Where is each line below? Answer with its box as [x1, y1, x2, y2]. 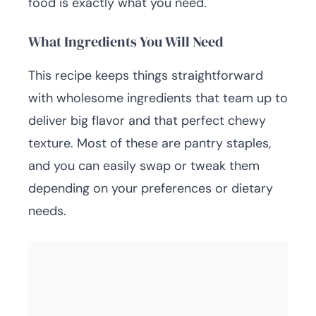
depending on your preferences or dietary [28, 180, 273, 197]
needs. [28, 202, 66, 219]
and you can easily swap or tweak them [28, 157, 260, 174]
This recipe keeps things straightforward [28, 67, 263, 84]
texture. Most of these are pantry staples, [28, 135, 271, 152]
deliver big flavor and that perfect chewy [28, 112, 266, 129]
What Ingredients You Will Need [28, 32, 223, 51]
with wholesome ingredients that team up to [28, 90, 288, 107]
